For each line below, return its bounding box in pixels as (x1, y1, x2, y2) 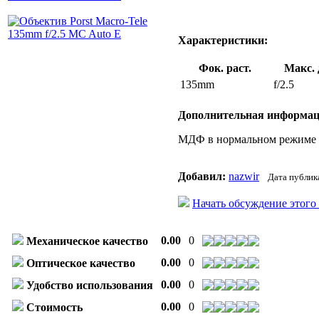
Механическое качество (26, 234, 148, 247)
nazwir (229, 169, 259, 182)
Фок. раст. (199, 61, 251, 74)
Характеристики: (178, 33, 268, 46)
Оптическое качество (26, 256, 135, 269)
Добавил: (178, 169, 226, 182)
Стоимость (26, 300, 83, 313)
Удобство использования (26, 278, 153, 291)
